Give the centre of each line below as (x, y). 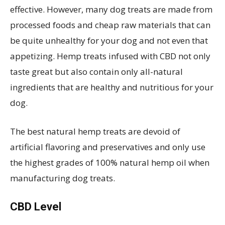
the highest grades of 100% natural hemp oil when (110, 162)
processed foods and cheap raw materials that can (110, 25)
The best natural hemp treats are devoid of (95, 131)
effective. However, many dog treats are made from (111, 9)
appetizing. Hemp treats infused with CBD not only (110, 56)
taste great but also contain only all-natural (96, 72)
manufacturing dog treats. (63, 178)
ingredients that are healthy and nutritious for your (112, 87)
